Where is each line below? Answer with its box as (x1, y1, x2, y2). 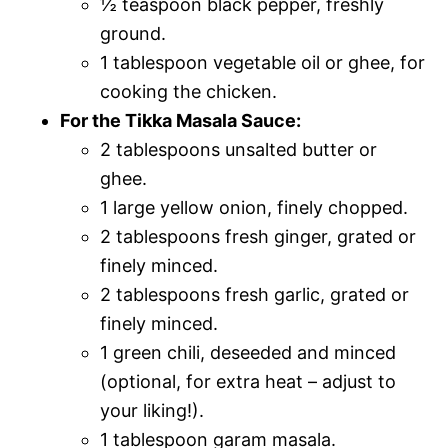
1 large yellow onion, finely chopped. (100, 196, 408, 218)
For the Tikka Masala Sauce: (60, 109, 301, 131)
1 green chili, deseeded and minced (100, 341, 396, 363)
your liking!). (100, 399, 204, 421)
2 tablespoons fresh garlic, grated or (100, 283, 409, 305)
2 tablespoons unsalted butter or (100, 138, 377, 160)
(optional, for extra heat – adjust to (100, 370, 396, 392)
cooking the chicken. (100, 80, 277, 102)
